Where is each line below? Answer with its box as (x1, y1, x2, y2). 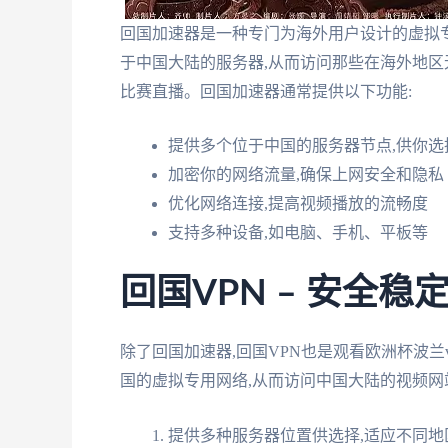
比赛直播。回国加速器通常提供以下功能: (120, 82, 412, 100)
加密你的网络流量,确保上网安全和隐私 (168, 166, 444, 184)
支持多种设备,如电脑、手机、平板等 (168, 224, 428, 242)
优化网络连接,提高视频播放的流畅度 (168, 195, 428, 213)
